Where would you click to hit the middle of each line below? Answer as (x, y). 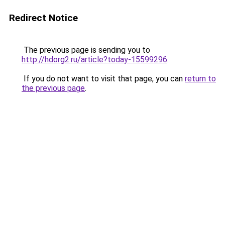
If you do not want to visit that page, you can (103, 79)
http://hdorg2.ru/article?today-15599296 (94, 60)
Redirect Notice (43, 18)
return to (200, 79)
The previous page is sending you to (86, 50)
